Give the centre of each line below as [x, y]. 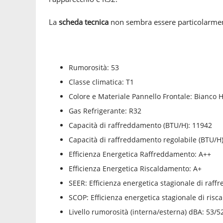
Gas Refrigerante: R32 [105, 111]
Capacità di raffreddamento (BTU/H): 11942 [140, 125]
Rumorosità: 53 [94, 67]
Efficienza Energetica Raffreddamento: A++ [140, 154]
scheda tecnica [84, 22]
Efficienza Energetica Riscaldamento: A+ [135, 168]
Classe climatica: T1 [101, 82]
